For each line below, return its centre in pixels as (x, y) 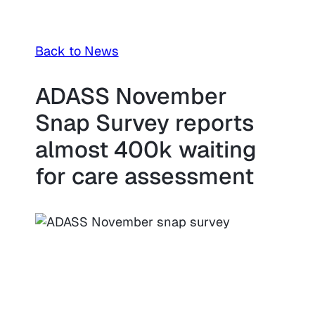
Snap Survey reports (144, 123)
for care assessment (144, 176)
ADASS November (131, 96)
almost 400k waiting (146, 150)
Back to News (77, 51)
